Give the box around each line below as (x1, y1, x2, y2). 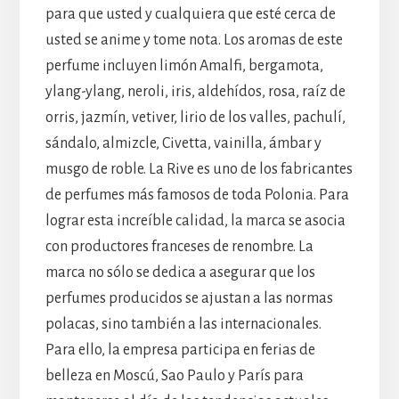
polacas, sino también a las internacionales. (45, 316, 322, 333)
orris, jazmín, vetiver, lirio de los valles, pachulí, (45, 110, 346, 126)
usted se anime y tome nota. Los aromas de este (45, 32, 343, 49)
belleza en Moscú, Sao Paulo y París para (45, 368, 304, 385)
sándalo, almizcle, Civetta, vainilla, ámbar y (45, 135, 322, 152)
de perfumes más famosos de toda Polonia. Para (45, 187, 349, 204)
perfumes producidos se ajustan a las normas (45, 290, 333, 307)
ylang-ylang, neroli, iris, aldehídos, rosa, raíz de (45, 84, 346, 101)
